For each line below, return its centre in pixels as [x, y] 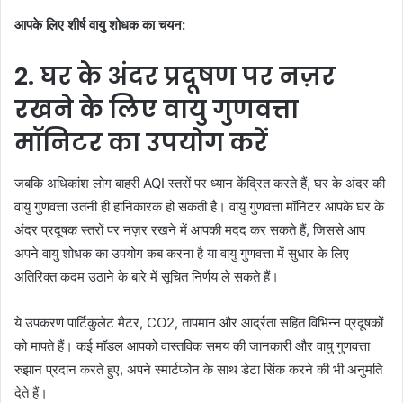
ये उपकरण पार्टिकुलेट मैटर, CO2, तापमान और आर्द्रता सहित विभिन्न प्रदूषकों [199, 322]
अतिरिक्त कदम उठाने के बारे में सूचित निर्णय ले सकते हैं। [147, 276]
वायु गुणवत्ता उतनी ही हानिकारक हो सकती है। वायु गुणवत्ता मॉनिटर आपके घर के [199, 206]
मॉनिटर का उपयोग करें [141, 143]
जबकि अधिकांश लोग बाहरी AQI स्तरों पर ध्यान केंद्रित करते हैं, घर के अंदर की [200, 183]
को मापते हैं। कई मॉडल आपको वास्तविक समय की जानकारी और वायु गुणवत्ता [192, 345]
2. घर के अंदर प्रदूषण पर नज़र [175, 76]
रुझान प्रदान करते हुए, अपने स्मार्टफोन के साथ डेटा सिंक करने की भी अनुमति [198, 369]
